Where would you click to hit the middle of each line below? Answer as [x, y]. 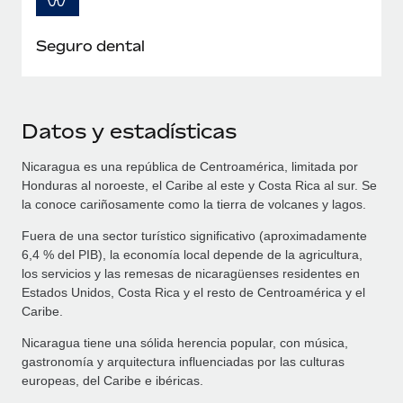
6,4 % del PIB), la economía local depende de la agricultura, [192, 254]
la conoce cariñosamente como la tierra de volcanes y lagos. [194, 204]
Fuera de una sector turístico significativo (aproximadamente [194, 235]
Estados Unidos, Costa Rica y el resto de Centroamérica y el [193, 292]
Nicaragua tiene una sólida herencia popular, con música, [185, 342]
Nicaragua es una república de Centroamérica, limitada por [190, 166]
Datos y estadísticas [129, 131]
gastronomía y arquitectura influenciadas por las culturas [183, 361]
